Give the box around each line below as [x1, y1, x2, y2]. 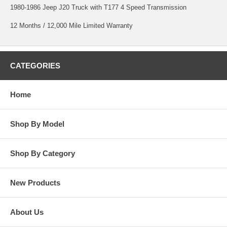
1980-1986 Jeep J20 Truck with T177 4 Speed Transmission [10, 3, 186, 11]
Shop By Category [10, 148, 75, 158]
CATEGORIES [10, 61, 60, 70]
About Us [10, 207, 44, 216]
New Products [10, 178, 60, 187]
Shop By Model [10, 119, 64, 128]
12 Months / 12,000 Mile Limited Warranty [10, 21, 133, 29]
